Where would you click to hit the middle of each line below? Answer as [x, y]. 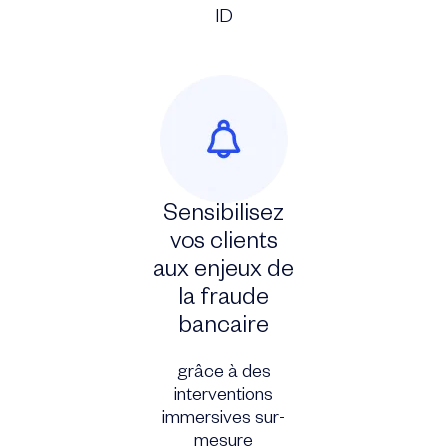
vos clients [223, 245]
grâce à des [223, 374]
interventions [224, 397]
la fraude [224, 301]
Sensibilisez [224, 217]
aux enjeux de [224, 273]
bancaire [224, 329]
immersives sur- [224, 420]
